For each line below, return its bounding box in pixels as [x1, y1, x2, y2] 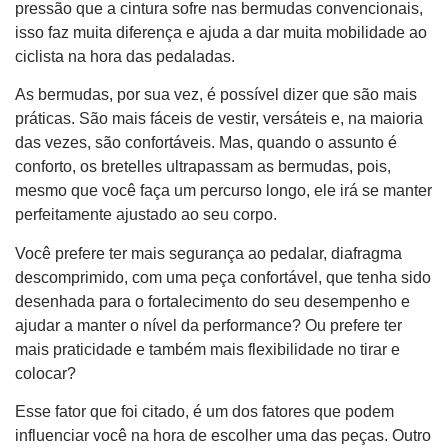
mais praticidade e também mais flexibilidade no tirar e [15, 340, 400, 358]
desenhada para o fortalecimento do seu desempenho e [15, 292, 410, 310]
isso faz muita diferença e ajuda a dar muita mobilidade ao [15, 23, 427, 41]
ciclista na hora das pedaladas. [15, 47, 235, 65]
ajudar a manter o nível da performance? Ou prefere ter [15, 316, 402, 334]
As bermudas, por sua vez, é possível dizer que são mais [15, 86, 417, 104]
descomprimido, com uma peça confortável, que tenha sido [15, 268, 431, 286]
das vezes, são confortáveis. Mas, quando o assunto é [15, 134, 397, 152]
